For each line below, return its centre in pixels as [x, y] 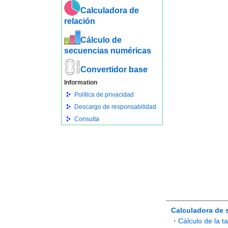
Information [80, 82]
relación [79, 21]
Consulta [87, 119]
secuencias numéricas [107, 51]
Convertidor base [114, 69]
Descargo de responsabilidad [115, 107]
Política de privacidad [104, 95]
